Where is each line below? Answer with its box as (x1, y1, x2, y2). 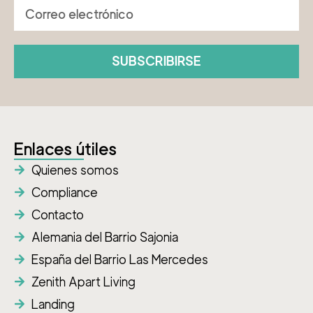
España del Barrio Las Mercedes (31, 252, 208, 267)
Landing (31, 296, 75, 312)
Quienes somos (31, 162, 119, 177)
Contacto (31, 207, 84, 222)
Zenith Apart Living (31, 274, 136, 289)
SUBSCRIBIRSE (112, 53, 201, 68)
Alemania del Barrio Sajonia (31, 229, 178, 245)
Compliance (31, 184, 98, 200)
